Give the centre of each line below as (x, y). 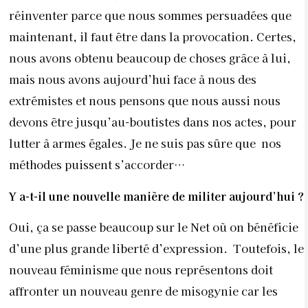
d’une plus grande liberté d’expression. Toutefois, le (156, 248)
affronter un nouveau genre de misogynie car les (143, 290)
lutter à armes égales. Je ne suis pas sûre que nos (145, 143)
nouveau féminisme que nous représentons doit (141, 269)
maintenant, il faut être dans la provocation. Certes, (153, 37)
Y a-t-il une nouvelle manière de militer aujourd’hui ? (156, 196)
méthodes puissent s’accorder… (97, 165)
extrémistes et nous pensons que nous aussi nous (145, 101)
